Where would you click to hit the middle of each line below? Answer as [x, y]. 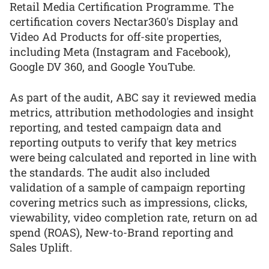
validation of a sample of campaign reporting [127, 187]
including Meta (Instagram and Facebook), [120, 52]
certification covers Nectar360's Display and [124, 22]
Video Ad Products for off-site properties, [116, 37]
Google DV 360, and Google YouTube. [102, 67]
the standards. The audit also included [110, 172]
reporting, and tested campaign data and [116, 127]
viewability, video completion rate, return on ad [134, 217]
